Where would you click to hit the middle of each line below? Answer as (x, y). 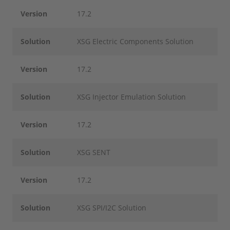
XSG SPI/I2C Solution (112, 208)
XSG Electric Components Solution (136, 41)
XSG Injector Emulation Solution (132, 97)
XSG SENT (94, 152)
